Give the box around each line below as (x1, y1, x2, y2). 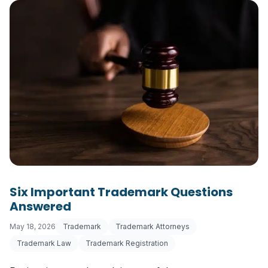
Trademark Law (17, 239, 71, 248)
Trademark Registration (86, 239, 168, 248)
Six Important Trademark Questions (10, 184, 233, 201)
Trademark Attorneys (115, 222, 190, 232)
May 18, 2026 (10, 222, 56, 232)
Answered (10, 198, 71, 215)
